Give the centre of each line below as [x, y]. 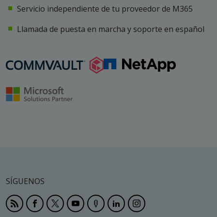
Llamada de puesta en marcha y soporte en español [111, 29]
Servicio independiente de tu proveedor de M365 [105, 9]
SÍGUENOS [25, 181]
